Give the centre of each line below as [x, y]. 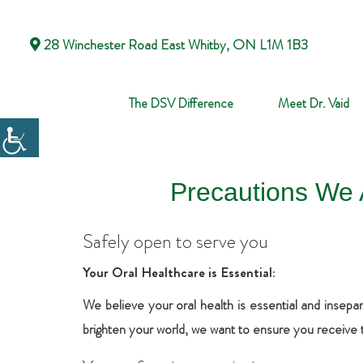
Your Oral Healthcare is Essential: [179, 272]
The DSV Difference [181, 104]
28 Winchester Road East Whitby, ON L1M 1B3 [174, 45]
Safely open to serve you [175, 241]
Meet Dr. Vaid [314, 104]
